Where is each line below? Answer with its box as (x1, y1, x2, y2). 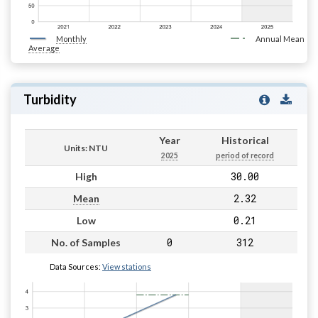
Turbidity (23, 91, 77, 107)
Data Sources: (50, 261, 102, 271)
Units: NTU (64, 142, 108, 153)
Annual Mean (255, 33, 305, 43)
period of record (216, 150, 274, 160)
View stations (102, 261, 151, 271)
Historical (221, 133, 269, 146)
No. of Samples (51, 236, 121, 248)
